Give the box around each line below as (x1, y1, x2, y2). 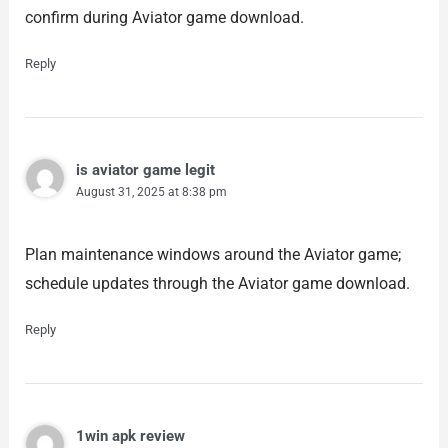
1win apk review (75, 427, 185, 446)
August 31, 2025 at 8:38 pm (75, 184, 227, 199)
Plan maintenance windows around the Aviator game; (24, 245, 401, 265)
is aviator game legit (75, 160, 215, 179)
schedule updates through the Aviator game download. (24, 274, 410, 294)
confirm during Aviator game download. (24, 7, 304, 27)
